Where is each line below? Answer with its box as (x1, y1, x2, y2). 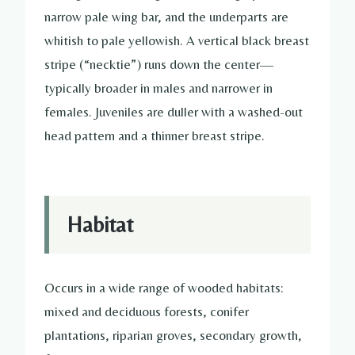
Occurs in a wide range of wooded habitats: (44, 280, 283, 296)
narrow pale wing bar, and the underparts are (44, 8, 288, 25)
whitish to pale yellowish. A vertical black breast (44, 32, 309, 48)
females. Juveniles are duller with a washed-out (44, 103, 303, 120)
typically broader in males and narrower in (44, 79, 273, 96)
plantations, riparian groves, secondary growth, (44, 327, 302, 344)
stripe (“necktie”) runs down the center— (44, 55, 273, 72)
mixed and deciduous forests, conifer (44, 303, 249, 320)
